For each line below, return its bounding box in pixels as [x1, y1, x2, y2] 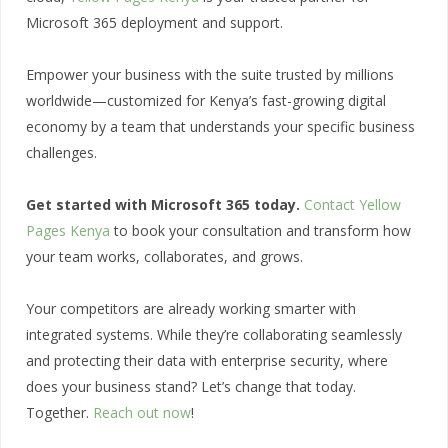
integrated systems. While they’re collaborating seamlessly [26, 324, 402, 344]
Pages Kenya [26, 220, 110, 240]
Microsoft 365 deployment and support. [26, 12, 283, 32]
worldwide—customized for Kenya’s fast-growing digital [26, 90, 386, 110]
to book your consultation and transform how [110, 220, 411, 240]
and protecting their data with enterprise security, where [26, 350, 388, 370]
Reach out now [93, 402, 191, 422]
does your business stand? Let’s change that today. [26, 376, 356, 396]
